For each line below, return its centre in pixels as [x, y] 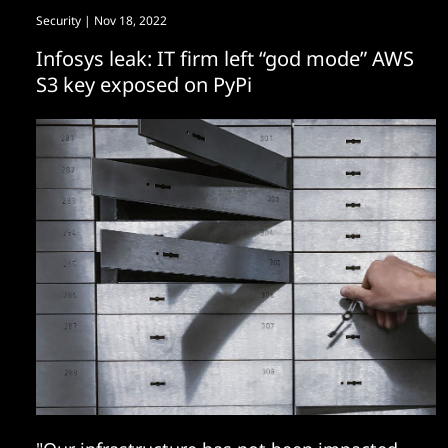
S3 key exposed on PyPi [144, 84]
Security [58, 20]
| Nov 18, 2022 [124, 20]
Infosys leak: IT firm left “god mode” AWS [225, 58]
